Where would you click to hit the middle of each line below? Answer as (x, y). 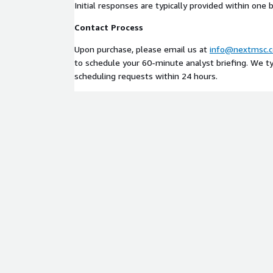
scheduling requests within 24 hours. (146, 76)
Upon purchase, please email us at (142, 49)
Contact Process (109, 27)
